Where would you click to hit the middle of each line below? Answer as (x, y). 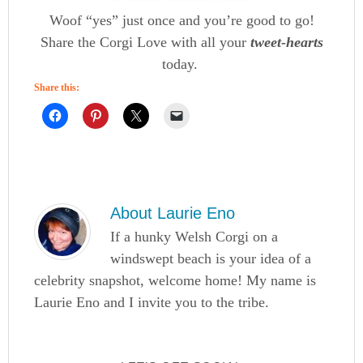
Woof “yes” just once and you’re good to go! (181, 20)
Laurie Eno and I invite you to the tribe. (152, 302)
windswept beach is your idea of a (211, 258)
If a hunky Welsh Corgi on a (194, 236)
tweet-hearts (286, 42)
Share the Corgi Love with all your (143, 42)
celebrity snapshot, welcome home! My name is (175, 280)
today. (181, 64)
